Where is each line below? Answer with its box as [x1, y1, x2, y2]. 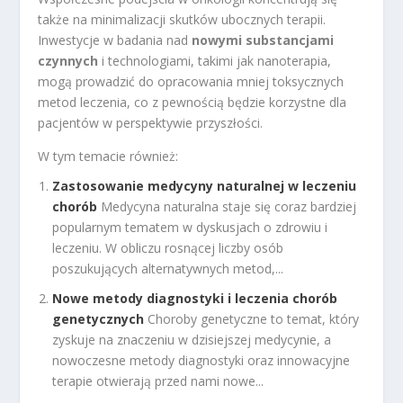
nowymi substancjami [192, 31, 335, 49]
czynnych [38, 52, 99, 70]
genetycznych [52, 309, 145, 327]
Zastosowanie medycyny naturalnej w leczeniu [52, 177, 357, 195]
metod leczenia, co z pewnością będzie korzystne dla [38, 94, 347, 112]
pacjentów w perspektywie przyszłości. [38, 114, 264, 132]
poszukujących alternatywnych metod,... [52, 260, 284, 278]
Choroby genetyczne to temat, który [148, 309, 360, 327]
